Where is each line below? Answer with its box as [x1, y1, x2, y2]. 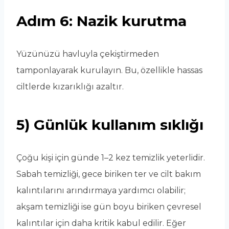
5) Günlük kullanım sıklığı [16, 116, 203, 134]
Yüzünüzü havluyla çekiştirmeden [16, 49, 159, 59]
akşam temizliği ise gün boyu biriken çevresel [16, 202, 201, 212]
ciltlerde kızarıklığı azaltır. [16, 82, 124, 92]
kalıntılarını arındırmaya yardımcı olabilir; [16, 186, 186, 196]
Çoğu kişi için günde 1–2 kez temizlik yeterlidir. [16, 153, 205, 163]
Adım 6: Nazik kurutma [16, 12, 187, 30]
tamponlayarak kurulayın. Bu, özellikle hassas [16, 65, 202, 76]
